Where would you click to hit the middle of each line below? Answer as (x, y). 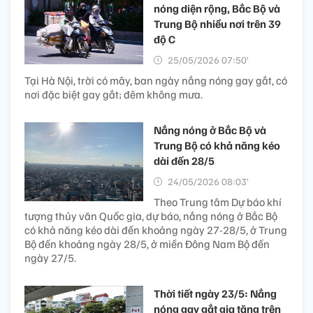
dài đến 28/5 (184, 160)
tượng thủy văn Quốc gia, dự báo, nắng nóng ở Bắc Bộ (151, 216)
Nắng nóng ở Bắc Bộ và (210, 130)
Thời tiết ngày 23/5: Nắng (215, 293)
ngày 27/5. (50, 257)
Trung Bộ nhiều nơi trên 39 (217, 23)
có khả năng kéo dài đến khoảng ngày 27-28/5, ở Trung (156, 230)
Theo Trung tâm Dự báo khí (218, 202)
